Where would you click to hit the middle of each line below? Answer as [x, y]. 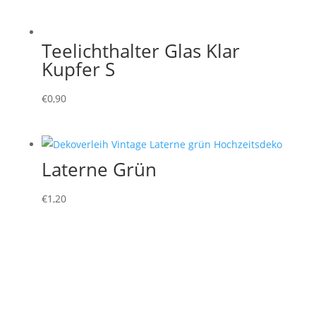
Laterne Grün [99, 170]
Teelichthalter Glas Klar [140, 50]
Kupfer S [78, 69]
